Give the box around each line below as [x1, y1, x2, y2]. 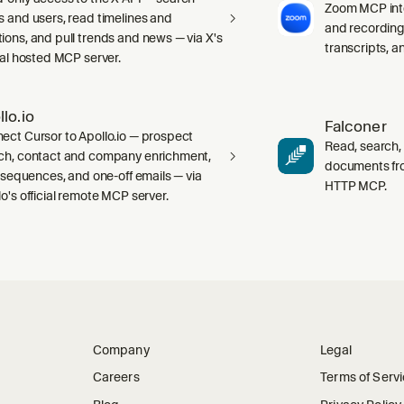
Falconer [325, 116, 387, 135]
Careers [92, 370, 140, 385]
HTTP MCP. [325, 178, 387, 193]
